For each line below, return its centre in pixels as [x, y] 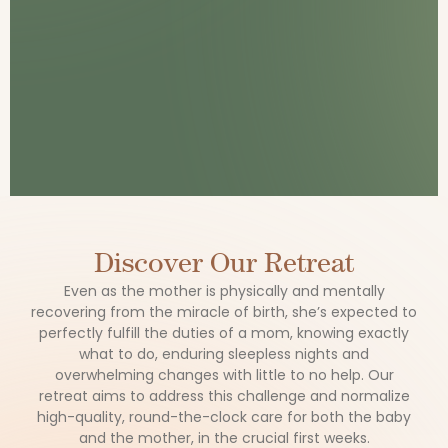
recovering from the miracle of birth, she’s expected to [224, 312]
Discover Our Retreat [224, 262]
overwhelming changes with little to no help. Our [224, 375]
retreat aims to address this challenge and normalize [224, 396]
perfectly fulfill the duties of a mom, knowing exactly [224, 333]
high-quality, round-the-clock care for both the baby [224, 417]
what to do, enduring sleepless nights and [224, 354]
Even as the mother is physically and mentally [224, 291]
